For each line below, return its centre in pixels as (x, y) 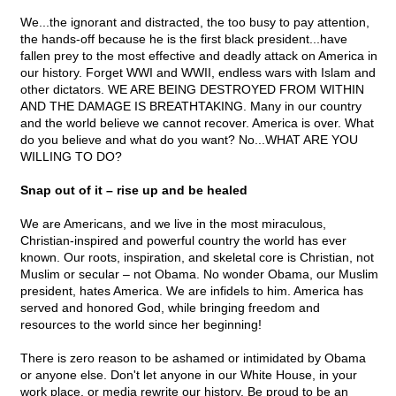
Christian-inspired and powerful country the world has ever (183, 241)
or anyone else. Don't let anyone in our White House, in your (189, 375)
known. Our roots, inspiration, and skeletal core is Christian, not (197, 258)
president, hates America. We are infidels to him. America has (192, 291)
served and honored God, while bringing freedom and (170, 308)
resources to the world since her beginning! (141, 325)
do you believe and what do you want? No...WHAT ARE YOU (189, 140)
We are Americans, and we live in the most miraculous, (173, 224)
